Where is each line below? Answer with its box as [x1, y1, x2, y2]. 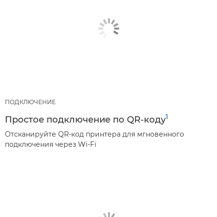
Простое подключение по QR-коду [5, 114, 166, 125]
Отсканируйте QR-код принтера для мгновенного [5, 129, 184, 139]
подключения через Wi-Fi [5, 139, 96, 149]
